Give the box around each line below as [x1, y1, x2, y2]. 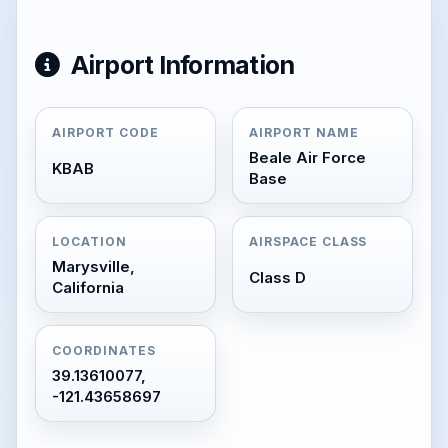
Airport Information [65, 50, 295, 80]
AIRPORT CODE [52, 125, 159, 140]
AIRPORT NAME [249, 125, 359, 140]
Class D [249, 267, 306, 287]
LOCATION [52, 234, 127, 249]
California [52, 278, 124, 297]
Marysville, [52, 257, 135, 276]
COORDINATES [52, 343, 156, 358]
